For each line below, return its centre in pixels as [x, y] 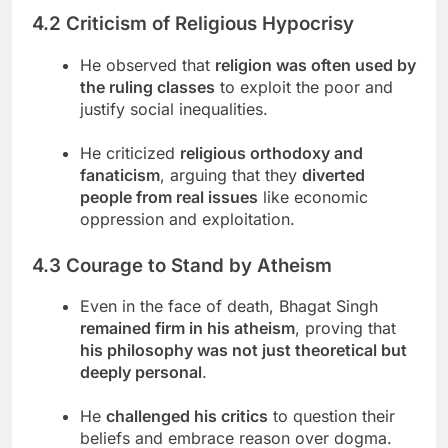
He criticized [130, 152]
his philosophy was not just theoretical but [243, 350]
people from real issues [169, 196]
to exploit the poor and [304, 86]
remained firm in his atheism [187, 328]
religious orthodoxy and [271, 152]
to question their [331, 416]
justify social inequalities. [174, 108]
